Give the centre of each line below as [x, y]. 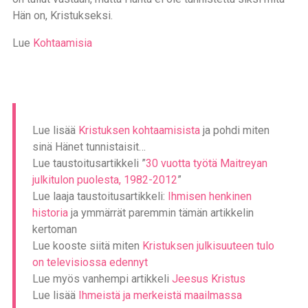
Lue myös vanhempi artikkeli [102, 279]
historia [50, 213]
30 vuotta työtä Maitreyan [206, 163]
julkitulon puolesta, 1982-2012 [104, 180]
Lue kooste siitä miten [87, 246]
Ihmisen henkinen [209, 196]
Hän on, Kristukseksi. [62, 15]
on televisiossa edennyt [90, 262]
